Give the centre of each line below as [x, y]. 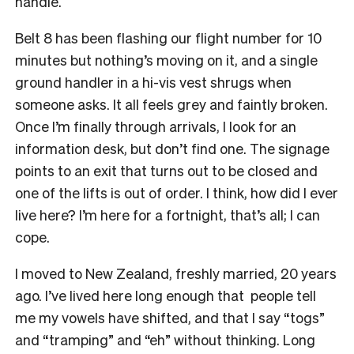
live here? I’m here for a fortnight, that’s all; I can [168, 214]
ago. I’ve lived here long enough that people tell [166, 295]
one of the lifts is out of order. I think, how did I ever [177, 192]
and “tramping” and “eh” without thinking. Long [165, 339]
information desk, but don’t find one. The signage [172, 148]
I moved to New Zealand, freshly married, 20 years [176, 273]
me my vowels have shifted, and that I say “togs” [170, 317]
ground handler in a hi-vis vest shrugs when [153, 81]
